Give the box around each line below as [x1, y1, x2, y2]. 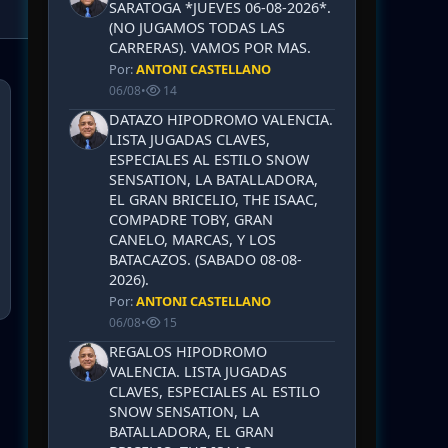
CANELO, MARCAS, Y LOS [109, 230, 276, 249]
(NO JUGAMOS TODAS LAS [109, 18, 285, 37]
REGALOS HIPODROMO [109, 342, 267, 361]
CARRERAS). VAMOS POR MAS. [109, 38, 311, 57]
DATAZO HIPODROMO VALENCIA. [109, 110, 333, 129]
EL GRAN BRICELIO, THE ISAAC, [109, 190, 318, 209]
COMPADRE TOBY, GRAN [109, 210, 273, 229]
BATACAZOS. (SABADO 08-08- [109, 250, 302, 269]
